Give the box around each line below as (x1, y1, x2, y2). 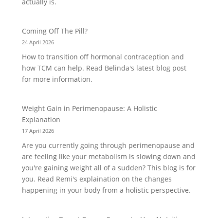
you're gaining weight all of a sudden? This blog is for (21, 163, 196, 173)
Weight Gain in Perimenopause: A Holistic (21, 104, 157, 113)
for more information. (21, 74, 92, 84)
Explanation (21, 115, 60, 125)
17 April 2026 (21, 127, 54, 135)
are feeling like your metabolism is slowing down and (21, 152, 196, 162)
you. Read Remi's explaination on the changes (21, 174, 172, 184)
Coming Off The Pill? (21, 26, 88, 36)
